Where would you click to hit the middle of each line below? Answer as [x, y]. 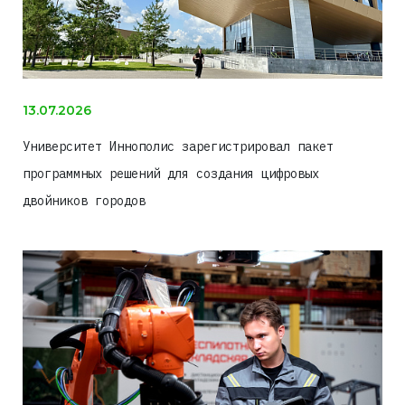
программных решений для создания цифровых [171, 173]
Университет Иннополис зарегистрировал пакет [178, 146]
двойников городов [84, 200]
